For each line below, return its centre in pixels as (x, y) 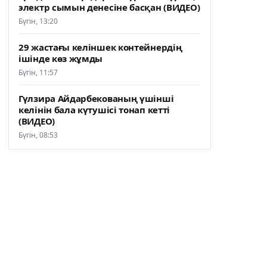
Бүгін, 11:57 (38, 72)
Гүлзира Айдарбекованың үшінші (96, 98)
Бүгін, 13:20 (38, 21)
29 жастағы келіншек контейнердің (100, 47)
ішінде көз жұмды (61, 58)
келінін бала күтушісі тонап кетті (94, 109)
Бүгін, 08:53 (38, 135)
